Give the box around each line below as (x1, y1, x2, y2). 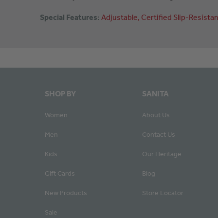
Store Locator (142, 188, 183, 197)
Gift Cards (45, 169, 75, 178)
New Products (45, 188, 87, 197)
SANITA (142, 89, 169, 98)
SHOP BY (45, 89, 76, 98)
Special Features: (40, 12, 100, 22)
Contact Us (142, 130, 175, 139)
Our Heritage (142, 149, 182, 158)
